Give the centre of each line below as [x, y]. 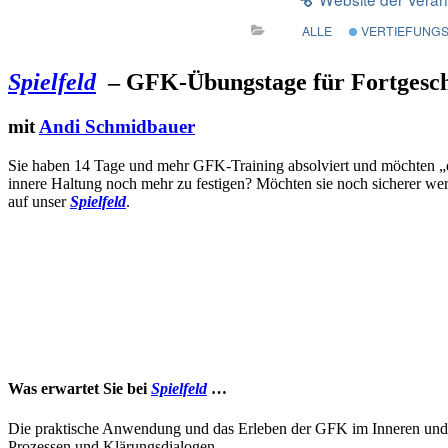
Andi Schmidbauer [117, 127]
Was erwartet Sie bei [79, 389]
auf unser [39, 201]
